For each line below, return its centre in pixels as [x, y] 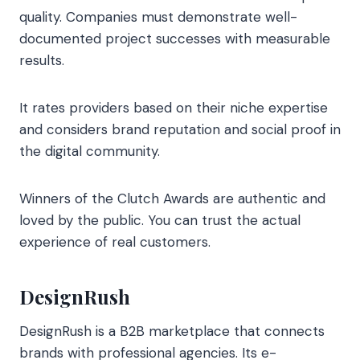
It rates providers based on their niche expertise [174, 107]
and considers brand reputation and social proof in [180, 129]
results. [42, 60]
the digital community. [90, 151]
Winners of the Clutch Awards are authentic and [172, 198]
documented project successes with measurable [175, 38]
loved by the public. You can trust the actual [160, 220]
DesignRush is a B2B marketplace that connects [172, 331]
